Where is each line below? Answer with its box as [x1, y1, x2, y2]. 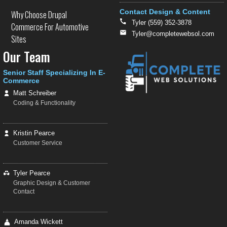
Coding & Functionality [13, 99, 75, 107]
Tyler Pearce [13, 169, 50, 177]
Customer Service [13, 139, 62, 147]
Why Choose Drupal [11, 9, 67, 21]
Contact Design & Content [120, 8, 210, 16]
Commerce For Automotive [11, 21, 89, 33]
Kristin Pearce [13, 129, 55, 137]
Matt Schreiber [13, 89, 56, 97]
